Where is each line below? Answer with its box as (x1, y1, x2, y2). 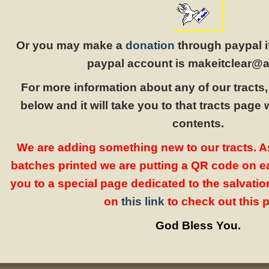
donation (125, 39, 175, 52)
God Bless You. (156, 219, 241, 232)
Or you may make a (16, 39, 125, 52)
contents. (172, 117, 224, 130)
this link (121, 195, 165, 208)
